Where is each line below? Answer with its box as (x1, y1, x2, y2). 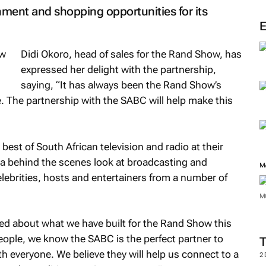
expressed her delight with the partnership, (21, 64, 216, 75)
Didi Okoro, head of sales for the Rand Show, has (21, 48, 242, 60)
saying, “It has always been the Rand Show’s (21, 79, 221, 91)
